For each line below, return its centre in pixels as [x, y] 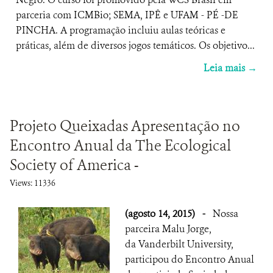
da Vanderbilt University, [179, 244]
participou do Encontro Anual [190, 259]
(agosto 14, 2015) [161, 214]
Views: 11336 [33, 183]
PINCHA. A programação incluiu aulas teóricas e [121, 30]
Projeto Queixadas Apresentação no [125, 126]
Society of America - [74, 165]
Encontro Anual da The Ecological [120, 146]
